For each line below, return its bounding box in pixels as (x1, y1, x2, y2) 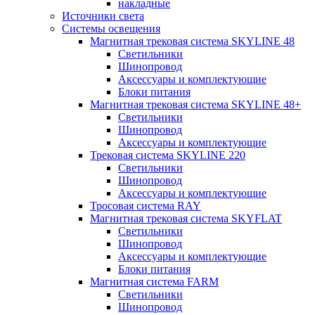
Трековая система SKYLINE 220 (90, 149, 245, 161)
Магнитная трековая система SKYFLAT (90, 212, 282, 224)
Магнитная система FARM (90, 276, 219, 288)
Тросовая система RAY (90, 200, 201, 212)
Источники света (62, 10, 144, 22)
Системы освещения (62, 22, 160, 34)
